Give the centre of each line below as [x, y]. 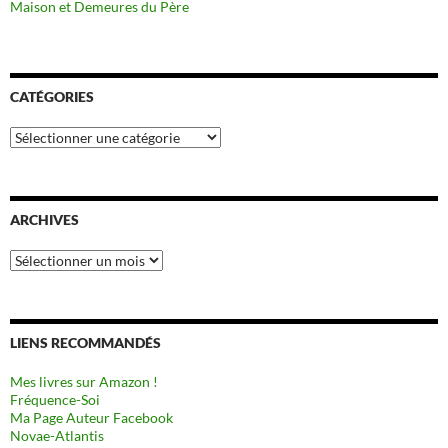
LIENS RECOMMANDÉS [85, 342]
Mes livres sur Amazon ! [84, 381]
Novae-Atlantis [57, 435]
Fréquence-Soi [55, 399]
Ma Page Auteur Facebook [91, 417]
